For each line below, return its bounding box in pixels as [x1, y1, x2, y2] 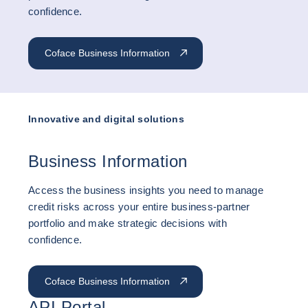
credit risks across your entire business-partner [28, 201, 250, 212]
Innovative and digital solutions [28, 113, 184, 124]
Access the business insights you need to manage [28, 184, 264, 196]
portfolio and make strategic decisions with [28, 217, 227, 229]
